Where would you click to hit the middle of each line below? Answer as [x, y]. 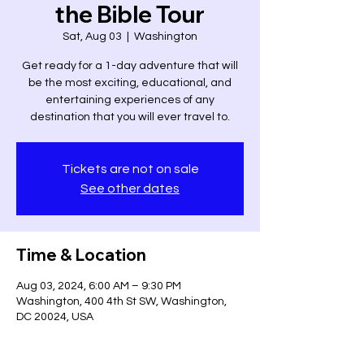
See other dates [130, 188]
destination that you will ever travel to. [130, 117]
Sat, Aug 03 [92, 37]
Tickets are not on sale [130, 169]
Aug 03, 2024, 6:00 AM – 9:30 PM [99, 286]
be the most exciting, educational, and [130, 83]
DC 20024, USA [55, 317]
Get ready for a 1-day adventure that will [130, 66]
